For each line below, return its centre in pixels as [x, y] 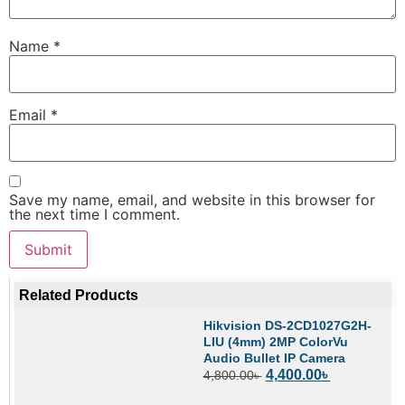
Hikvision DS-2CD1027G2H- [287, 326]
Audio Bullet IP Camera [274, 358]
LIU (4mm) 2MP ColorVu [275, 342]
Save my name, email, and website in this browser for [192, 200]
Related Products [79, 296]
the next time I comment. [94, 215]
